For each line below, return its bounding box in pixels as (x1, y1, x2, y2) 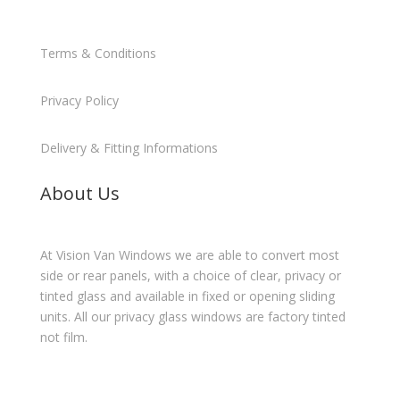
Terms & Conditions (39, 44, 156, 62)
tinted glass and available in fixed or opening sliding (39, 287, 335, 304)
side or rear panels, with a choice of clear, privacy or (39, 266, 341, 284)
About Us (39, 180, 120, 205)
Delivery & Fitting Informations (39, 138, 218, 156)
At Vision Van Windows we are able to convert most (39, 246, 339, 263)
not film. (39, 328, 87, 346)
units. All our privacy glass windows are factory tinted (39, 307, 346, 325)
